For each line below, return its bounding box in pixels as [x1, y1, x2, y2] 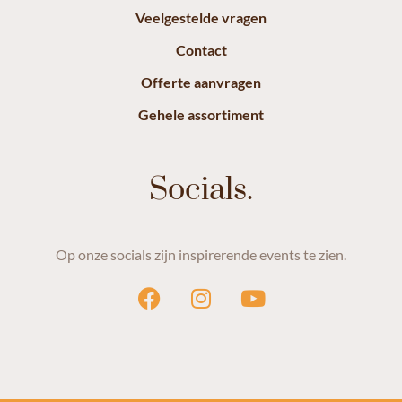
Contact [175, 41, 227, 59]
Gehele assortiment [138, 106, 264, 124]
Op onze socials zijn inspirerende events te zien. [56, 246, 346, 264]
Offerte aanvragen [141, 74, 261, 92]
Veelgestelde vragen [135, 9, 267, 27]
